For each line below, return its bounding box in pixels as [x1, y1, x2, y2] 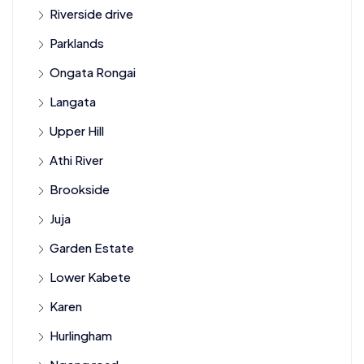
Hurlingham [50, 327, 112, 343]
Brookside [50, 181, 110, 197]
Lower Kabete [50, 269, 131, 284]
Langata [50, 93, 96, 109]
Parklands [50, 35, 104, 50]
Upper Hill [50, 123, 104, 138]
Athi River [50, 152, 103, 167]
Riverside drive [50, 6, 133, 21]
